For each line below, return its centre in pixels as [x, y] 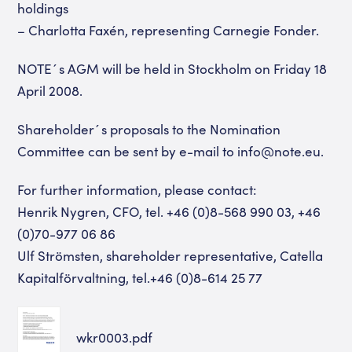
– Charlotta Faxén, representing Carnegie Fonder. [169, 29]
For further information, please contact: [137, 190]
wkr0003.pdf [115, 337]
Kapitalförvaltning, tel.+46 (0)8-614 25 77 [140, 278]
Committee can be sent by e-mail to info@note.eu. [171, 151]
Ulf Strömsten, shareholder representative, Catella [170, 256]
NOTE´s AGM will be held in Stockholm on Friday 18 [172, 68]
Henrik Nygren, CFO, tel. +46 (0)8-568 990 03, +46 [169, 212]
